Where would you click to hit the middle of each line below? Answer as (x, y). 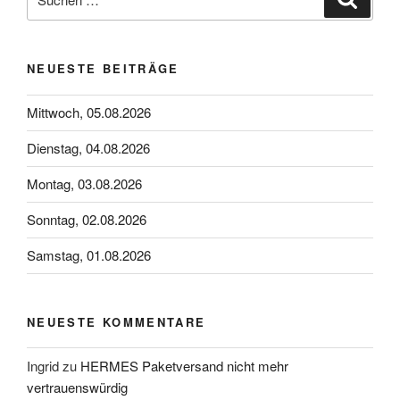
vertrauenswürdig (77, 387)
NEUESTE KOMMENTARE (117, 321)
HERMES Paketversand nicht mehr (184, 365)
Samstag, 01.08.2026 (89, 255)
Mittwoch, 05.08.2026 (89, 112)
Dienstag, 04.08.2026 (88, 148)
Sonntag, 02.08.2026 (87, 220)
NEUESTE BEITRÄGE (103, 69)
